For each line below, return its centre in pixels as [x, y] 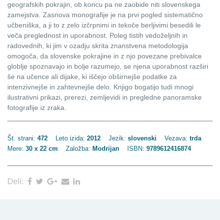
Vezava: [176, 138]
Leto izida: [70, 138]
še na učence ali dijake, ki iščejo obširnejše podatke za [92, 76]
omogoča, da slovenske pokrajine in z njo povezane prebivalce [105, 56]
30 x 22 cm [41, 148]
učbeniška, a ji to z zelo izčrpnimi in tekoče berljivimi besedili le [104, 25]
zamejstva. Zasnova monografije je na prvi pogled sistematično [105, 14]
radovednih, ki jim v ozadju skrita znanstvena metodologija [98, 45]
